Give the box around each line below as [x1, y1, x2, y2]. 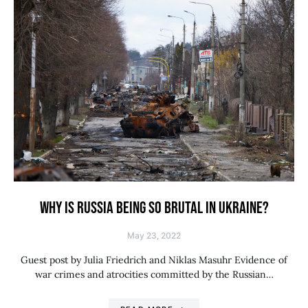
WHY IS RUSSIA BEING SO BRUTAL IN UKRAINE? [39, 198, 269, 218]
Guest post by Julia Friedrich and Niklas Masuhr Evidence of [21, 254, 287, 266]
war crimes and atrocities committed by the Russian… [34, 268, 274, 280]
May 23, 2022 [127, 230, 181, 241]
